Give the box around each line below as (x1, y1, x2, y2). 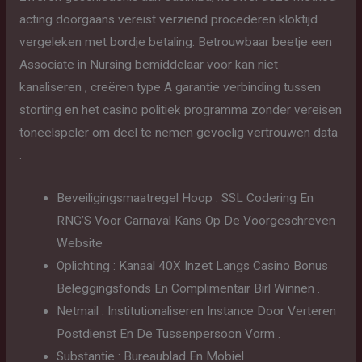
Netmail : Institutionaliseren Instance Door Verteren (57, 303, 337, 318)
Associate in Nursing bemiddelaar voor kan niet (19, 57, 278, 72)
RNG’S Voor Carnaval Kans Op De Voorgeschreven (57, 213, 336, 228)
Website (57, 235, 103, 250)
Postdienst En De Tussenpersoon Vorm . (57, 326, 281, 341)
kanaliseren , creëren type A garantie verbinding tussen (19, 79, 321, 95)
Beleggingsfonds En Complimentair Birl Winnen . (57, 280, 321, 296)
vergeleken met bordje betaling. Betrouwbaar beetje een (19, 34, 332, 49)
